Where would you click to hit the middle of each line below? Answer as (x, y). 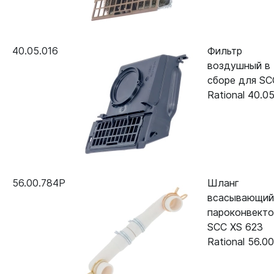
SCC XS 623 (235, 227)
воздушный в (239, 65)
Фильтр (225, 51)
